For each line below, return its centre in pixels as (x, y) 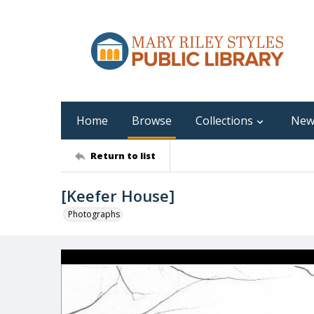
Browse (152, 121)
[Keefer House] (118, 196)
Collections (224, 121)
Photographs (94, 214)
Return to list (123, 155)
